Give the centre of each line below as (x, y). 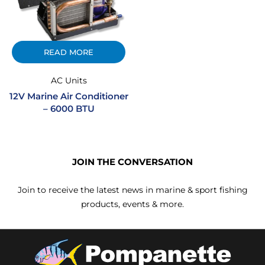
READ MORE (69, 52)
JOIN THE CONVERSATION (132, 161)
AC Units (69, 80)
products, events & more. (132, 204)
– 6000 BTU (69, 108)
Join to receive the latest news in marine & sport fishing (132, 190)
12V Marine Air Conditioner (69, 96)
